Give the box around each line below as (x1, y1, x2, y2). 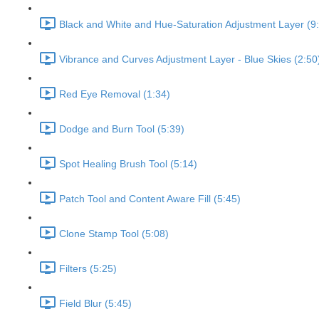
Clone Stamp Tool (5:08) (59, 228, 169, 240)
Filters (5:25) (59, 263, 117, 275)
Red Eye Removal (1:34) (59, 88, 170, 100)
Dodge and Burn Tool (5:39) (59, 123, 184, 135)
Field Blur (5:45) (59, 298, 132, 310)
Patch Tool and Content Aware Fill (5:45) (59, 193, 241, 205)
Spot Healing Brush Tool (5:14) (59, 158, 197, 170)
